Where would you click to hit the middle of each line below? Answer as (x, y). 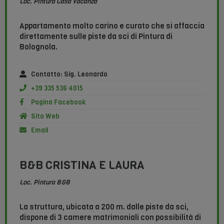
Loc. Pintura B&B (45, 182)
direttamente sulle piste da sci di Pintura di (96, 37)
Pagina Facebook (58, 102)
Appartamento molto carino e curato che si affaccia (112, 26)
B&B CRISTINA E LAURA (82, 165)
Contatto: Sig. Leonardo (69, 74)
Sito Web (45, 116)
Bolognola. (38, 47)
